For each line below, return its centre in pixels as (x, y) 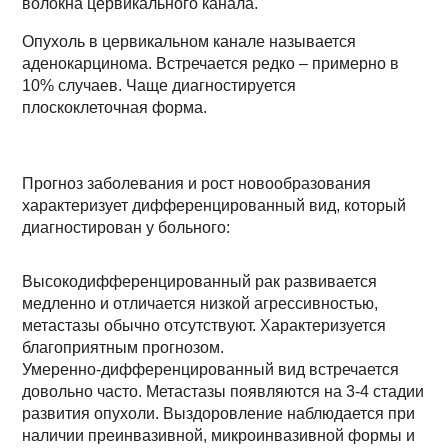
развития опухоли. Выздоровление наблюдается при (219, 413)
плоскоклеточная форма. (115, 107)
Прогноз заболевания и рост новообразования (197, 183)
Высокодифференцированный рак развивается (200, 281)
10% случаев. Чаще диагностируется (159, 85)
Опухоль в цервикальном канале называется (189, 41)
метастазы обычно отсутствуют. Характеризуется (204, 325)
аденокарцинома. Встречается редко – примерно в (211, 63)
